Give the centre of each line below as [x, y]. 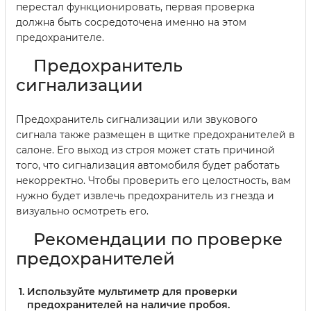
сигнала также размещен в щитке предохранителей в [155, 134]
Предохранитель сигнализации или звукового [137, 119]
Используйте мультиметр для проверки [132, 291]
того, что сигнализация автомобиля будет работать [148, 165]
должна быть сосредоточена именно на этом [131, 22]
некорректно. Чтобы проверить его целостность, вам [153, 180]
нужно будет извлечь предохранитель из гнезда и [145, 195]
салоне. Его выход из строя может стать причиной [145, 150]
